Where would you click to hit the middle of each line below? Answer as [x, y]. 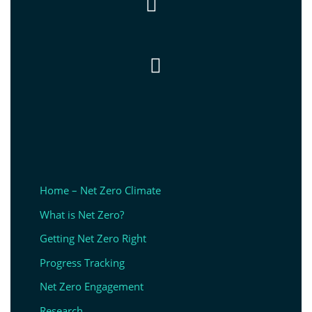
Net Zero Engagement [91, 287]
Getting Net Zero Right [93, 239]
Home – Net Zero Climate [100, 190]
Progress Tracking [82, 262]
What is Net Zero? [81, 214]
